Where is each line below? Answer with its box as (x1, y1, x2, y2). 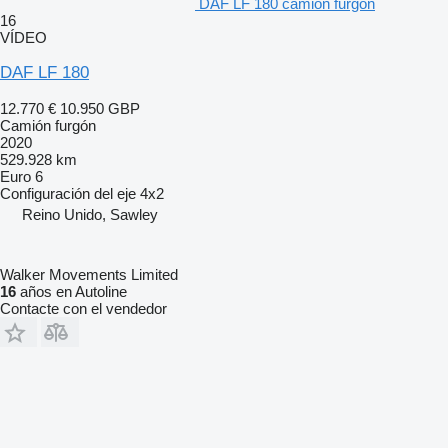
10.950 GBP (60, 99, 140, 117)
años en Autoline (16, 282, 127, 300)
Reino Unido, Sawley (22, 205, 158, 223)
